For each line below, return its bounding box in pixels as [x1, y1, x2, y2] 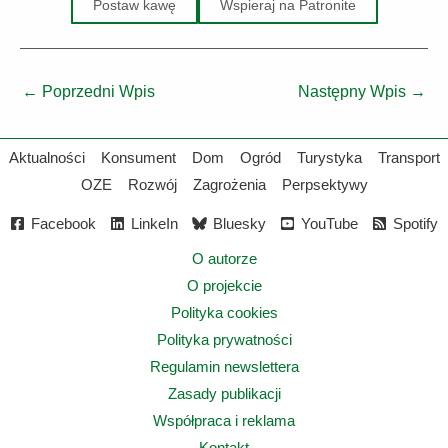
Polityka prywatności [156, 331, 292, 348]
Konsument [100, 149, 176, 166]
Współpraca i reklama [153, 412, 295, 429]
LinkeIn [131, 214, 178, 232]
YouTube [301, 214, 358, 232]
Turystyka [296, 149, 362, 166]
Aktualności [8, 149, 85, 166]
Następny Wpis [298, 82, 410, 100]
